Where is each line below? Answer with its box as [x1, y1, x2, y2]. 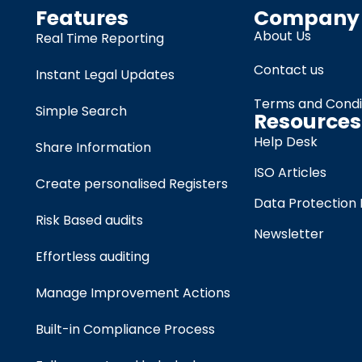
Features [35, 4, 128, 33]
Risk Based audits [35, 211, 143, 230]
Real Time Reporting [35, 29, 164, 48]
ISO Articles [254, 163, 327, 183]
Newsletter [254, 225, 325, 244]
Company [254, 4, 360, 33]
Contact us [254, 61, 325, 80]
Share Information [35, 138, 151, 158]
